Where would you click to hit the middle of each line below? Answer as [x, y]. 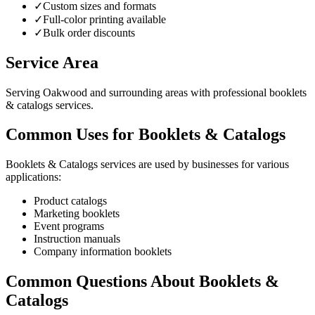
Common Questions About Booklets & [142, 282]
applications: [33, 177]
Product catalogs [70, 201]
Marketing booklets [77, 214]
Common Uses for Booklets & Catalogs [146, 135]
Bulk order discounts [89, 32]
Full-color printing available [104, 19]
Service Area [52, 62]
